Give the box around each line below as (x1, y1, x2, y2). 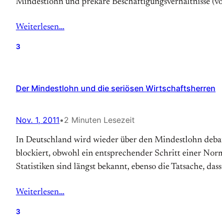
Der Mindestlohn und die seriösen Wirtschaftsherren (16, 83, 216, 93)
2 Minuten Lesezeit (64, 115, 135, 125)
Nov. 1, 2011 (16, 115, 59, 125)
